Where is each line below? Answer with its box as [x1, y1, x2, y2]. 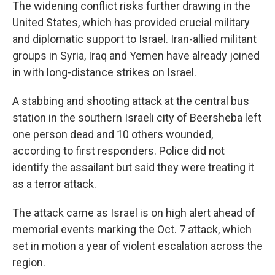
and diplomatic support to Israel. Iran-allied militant [12, 33, 257, 46]
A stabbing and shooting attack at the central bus [12, 95, 249, 108]
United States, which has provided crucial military [12, 16, 250, 29]
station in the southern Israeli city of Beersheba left [12, 111, 261, 125]
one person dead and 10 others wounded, [12, 128, 213, 141]
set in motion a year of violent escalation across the [12, 239, 263, 253]
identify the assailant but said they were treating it [12, 161, 254, 174]
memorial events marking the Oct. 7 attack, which [12, 223, 252, 236]
